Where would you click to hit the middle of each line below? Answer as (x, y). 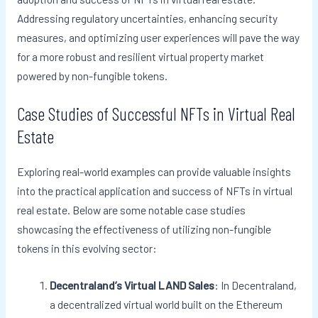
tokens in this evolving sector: (87, 248)
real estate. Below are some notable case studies (131, 210)
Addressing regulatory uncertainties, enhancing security (147, 18)
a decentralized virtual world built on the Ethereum (166, 305)
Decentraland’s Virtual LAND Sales (132, 285)
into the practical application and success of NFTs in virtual (154, 191)
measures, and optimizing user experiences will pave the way (158, 37)
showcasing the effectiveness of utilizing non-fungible (144, 229)
